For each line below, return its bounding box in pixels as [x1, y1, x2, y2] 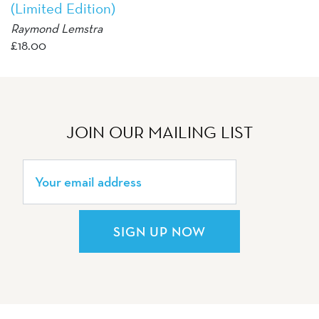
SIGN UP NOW [113, 222, 206, 240]
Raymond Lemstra [11, 19, 103, 36]
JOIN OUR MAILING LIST [66, 120, 253, 143]
